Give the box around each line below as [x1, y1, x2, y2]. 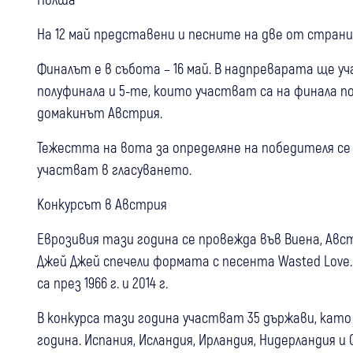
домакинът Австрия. [37, 102, 162, 121]
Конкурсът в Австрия [37, 194, 170, 213]
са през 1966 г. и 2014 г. [37, 273, 168, 292]
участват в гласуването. [37, 159, 191, 178]
